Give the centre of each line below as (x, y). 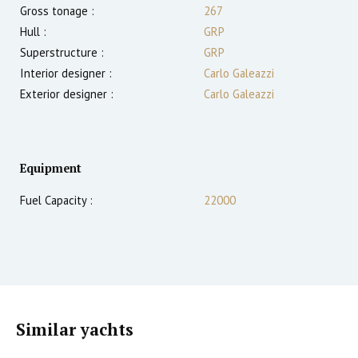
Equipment (51, 168)
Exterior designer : (67, 93)
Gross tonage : (57, 10)
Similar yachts (75, 329)
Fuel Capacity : (56, 200)
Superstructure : (62, 52)
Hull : (33, 31)
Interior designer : (66, 73)
